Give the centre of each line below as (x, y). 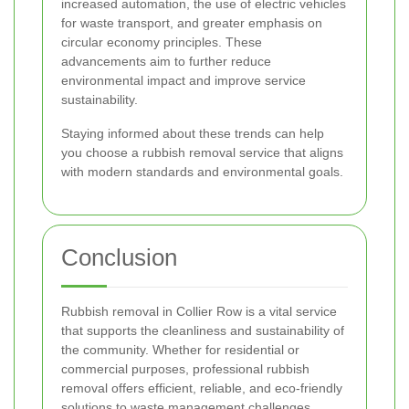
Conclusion (119, 257)
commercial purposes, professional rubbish (185, 369)
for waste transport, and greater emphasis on (192, 23)
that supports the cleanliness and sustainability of (203, 330)
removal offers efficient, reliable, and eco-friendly (202, 388)
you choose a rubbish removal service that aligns (202, 152)
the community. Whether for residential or (180, 350)
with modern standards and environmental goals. (202, 172)
